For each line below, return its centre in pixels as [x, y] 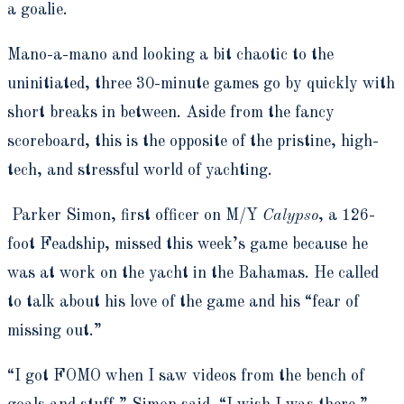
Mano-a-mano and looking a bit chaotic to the [170, 55]
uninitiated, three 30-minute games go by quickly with [201, 83]
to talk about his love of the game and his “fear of [183, 302]
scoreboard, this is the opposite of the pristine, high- [193, 141]
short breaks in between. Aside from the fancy [171, 112]
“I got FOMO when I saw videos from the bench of [186, 376]
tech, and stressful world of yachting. [140, 170]
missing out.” [55, 331]
